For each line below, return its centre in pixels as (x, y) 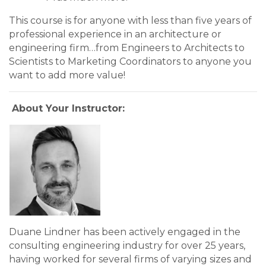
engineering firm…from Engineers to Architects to (127, 48)
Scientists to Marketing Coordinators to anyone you (130, 62)
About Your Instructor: (68, 109)
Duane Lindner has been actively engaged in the (125, 232)
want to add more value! (67, 75)
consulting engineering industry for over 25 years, (127, 246)
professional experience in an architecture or (115, 34)
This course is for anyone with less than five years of (130, 21)
